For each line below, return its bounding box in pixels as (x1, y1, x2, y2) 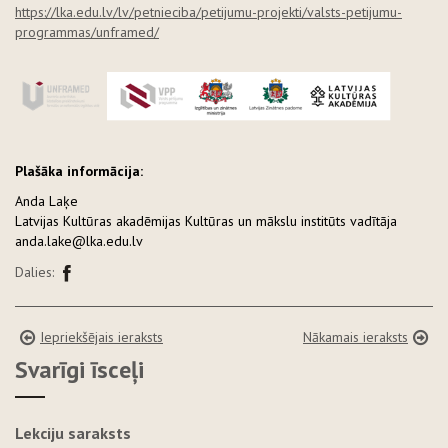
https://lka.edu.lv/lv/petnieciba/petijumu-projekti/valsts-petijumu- (15, 2, 402, 21)
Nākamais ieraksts (303, 327, 408, 346)
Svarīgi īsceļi (15, 353, 144, 385)
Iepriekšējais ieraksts (40, 327, 163, 346)
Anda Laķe (15, 191, 82, 210)
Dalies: (15, 262, 54, 281)
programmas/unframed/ (15, 22, 159, 41)
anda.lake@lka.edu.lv (15, 231, 146, 250)
